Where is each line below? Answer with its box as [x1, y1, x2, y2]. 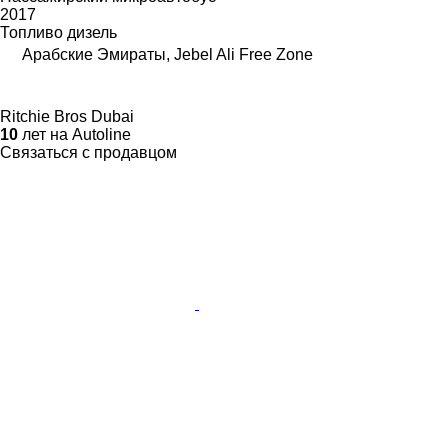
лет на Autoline [18, 126, 131, 144]
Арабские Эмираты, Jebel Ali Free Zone [22, 46, 313, 64]
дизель [67, 24, 117, 42]
